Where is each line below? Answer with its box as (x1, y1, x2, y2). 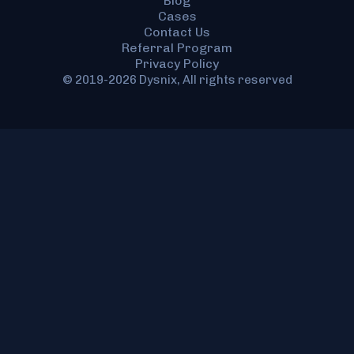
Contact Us (144, 24, 210, 40)
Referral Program (122, 40, 232, 55)
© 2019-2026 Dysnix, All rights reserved (62, 72, 292, 87)
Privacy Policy (135, 55, 219, 71)
